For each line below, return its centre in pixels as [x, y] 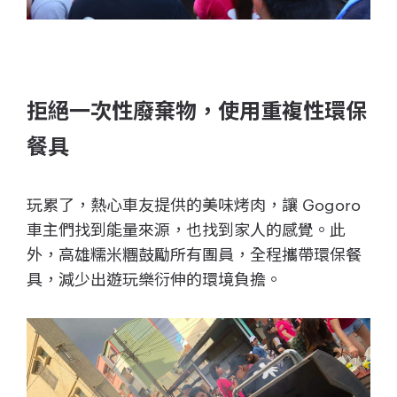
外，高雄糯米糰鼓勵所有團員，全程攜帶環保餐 [194, 253]
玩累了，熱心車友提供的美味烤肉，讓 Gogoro [194, 203]
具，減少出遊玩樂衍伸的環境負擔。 [154, 277]
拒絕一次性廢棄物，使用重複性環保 [197, 111]
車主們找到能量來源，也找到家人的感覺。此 [186, 228]
